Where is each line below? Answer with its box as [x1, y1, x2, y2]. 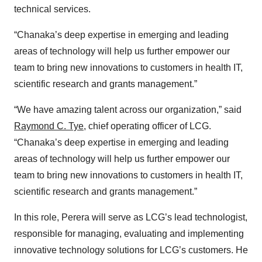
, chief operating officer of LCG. [84, 121, 211, 131]
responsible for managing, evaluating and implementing [14, 229, 244, 239]
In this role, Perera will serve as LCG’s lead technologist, [14, 212, 247, 222]
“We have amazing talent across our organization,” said [14, 105, 242, 115]
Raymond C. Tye [14, 121, 84, 131]
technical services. [14, 4, 91, 14]
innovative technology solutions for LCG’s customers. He [14, 245, 248, 255]
